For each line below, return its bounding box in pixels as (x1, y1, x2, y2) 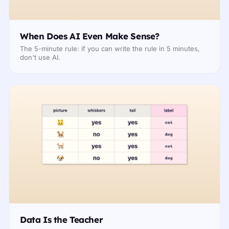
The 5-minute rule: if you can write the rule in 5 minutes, (20, 44, 200, 53)
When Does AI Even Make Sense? (20, 31, 159, 41)
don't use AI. (20, 53, 61, 62)
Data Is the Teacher (20, 214, 103, 225)
